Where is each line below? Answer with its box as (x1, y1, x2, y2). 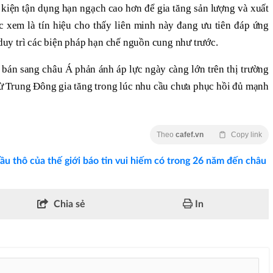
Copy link (231, 130, 262, 139)
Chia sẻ (53, 199, 85, 209)
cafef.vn (175, 130, 204, 139)
